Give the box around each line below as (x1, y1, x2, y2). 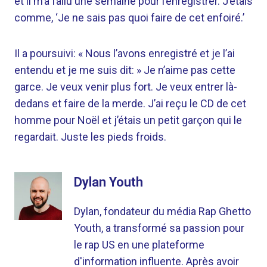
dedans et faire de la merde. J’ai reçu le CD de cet (14, 97, 246, 110)
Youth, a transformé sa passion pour (74, 222, 244, 234)
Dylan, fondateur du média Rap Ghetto (74, 205, 251, 218)
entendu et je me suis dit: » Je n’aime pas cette (14, 64, 235, 76)
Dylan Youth (74, 175, 143, 190)
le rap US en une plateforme (74, 238, 204, 251)
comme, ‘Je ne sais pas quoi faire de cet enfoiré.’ (14, 11, 244, 24)
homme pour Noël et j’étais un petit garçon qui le (14, 114, 242, 126)
